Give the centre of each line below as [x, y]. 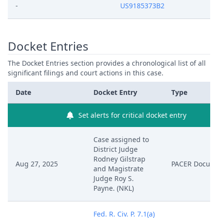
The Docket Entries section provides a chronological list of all [107, 63]
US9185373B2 [142, 6]
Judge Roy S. [114, 178]
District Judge [116, 149]
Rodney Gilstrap [119, 159]
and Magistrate [118, 169]
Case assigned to [121, 139]
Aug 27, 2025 [37, 164]
